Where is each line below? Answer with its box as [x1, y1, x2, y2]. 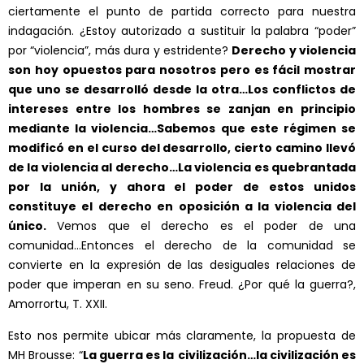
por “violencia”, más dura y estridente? [8, 42, 232, 59]
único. [8, 218, 46, 235]
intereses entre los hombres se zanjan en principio [8, 101, 356, 118]
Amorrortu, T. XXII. [8, 296, 107, 313]
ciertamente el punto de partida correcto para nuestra [8, 3, 356, 20]
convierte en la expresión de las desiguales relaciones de [8, 257, 356, 274]
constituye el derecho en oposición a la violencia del [8, 198, 356, 215]
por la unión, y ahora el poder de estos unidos [8, 179, 356, 196]
